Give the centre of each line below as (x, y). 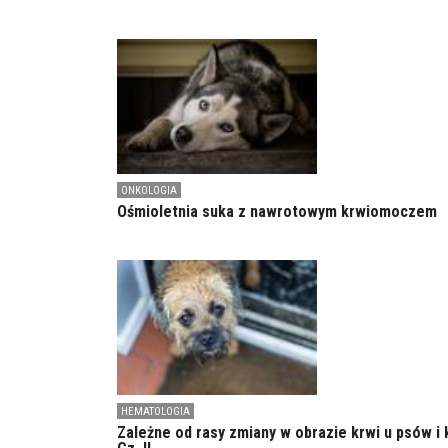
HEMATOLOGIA (155, 412)
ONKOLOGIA (149, 190)
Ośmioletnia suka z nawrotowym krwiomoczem (277, 212)
